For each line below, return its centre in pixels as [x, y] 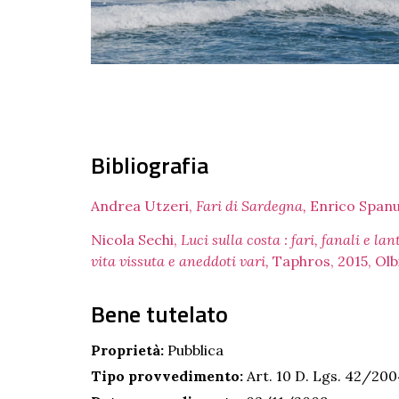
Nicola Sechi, [136, 240]
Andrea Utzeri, [143, 205]
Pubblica [194, 350]
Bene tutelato [159, 313]
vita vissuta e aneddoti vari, [182, 261]
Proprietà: [127, 350]
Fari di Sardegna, [253, 205]
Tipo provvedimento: [167, 375]
